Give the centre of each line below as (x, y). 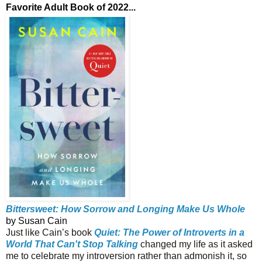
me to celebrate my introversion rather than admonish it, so (126, 256)
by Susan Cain (37, 220)
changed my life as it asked (195, 244)
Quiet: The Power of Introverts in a (169, 232)
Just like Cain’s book (50, 232)
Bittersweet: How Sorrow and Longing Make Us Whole (125, 209)
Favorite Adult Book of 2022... (71, 7)
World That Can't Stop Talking (72, 244)
